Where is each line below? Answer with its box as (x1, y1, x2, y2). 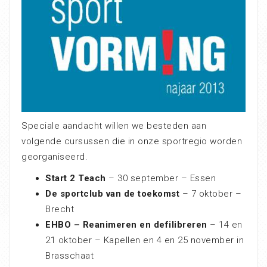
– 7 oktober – (179, 188, 241, 199)
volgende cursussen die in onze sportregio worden (21, 135, 242, 147)
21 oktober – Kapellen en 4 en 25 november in (45, 234, 244, 246)
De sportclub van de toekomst (45, 188, 179, 199)
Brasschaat (45, 250, 94, 261)
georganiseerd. (21, 151, 88, 162)
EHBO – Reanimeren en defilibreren (45, 219, 207, 230)
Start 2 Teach (45, 172, 106, 184)
